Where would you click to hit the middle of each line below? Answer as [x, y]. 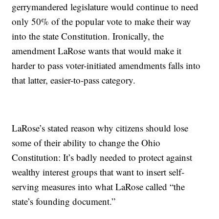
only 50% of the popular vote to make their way [102, 22]
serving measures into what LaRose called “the [99, 187]
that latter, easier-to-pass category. [74, 80]
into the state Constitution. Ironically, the [88, 36]
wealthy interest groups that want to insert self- [98, 172]
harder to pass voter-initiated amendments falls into [106, 66]
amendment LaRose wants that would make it [97, 51]
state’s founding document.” [64, 201]
